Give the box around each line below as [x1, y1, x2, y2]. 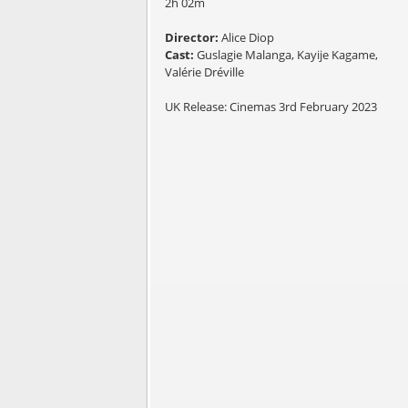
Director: [164, 28, 221, 46]
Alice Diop [220, 28, 274, 46]
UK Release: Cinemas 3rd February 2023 [164, 97, 377, 115]
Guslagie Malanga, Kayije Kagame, [196, 46, 378, 63]
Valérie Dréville [164, 63, 244, 80]
